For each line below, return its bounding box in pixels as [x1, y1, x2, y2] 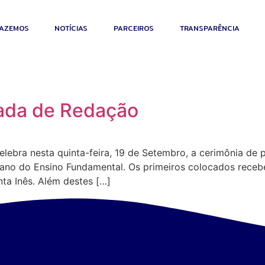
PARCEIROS [114, 22, 154, 34]
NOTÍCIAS [54, 22, 88, 34]
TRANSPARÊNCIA [180, 22, 240, 34]
